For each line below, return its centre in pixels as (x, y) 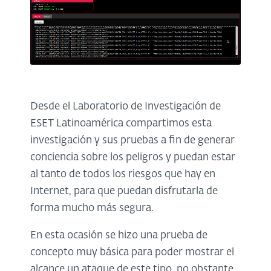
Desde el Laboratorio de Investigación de (126, 106)
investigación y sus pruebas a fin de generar (132, 140)
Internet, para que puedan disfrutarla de (124, 191)
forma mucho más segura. (92, 208)
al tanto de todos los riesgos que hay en (123, 174)
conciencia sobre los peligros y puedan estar (133, 157)
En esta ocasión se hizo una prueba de (119, 235)
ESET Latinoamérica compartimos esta (121, 123)
